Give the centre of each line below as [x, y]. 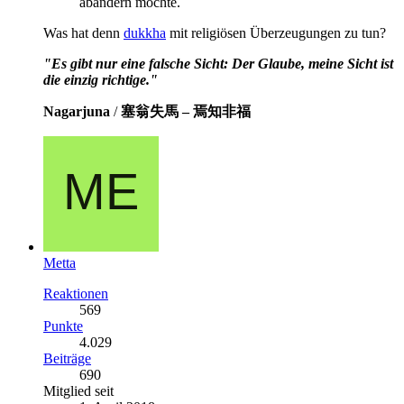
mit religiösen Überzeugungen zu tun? [276, 32]
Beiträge [67, 358]
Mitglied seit [78, 390]
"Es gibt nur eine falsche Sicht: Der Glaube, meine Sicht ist [218, 63]
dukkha [145, 32]
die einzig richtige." [101, 79]
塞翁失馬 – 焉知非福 [186, 111]
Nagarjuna [77, 111]
